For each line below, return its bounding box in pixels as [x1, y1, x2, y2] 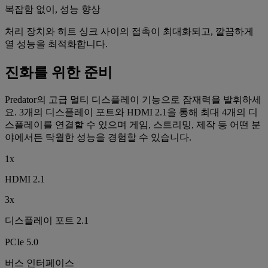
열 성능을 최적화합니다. [5, 39, 108, 50]
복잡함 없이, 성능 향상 [5, 4, 100, 15]
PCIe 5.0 [5, 236, 38, 247]
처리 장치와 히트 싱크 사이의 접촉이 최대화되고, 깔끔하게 [5, 26, 254, 37]
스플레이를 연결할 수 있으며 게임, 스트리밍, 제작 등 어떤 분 [5, 119, 261, 130]
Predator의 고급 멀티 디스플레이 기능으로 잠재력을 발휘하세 [5, 94, 261, 105]
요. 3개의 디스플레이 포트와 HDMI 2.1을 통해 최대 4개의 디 [5, 106, 258, 117]
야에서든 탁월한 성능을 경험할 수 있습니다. [5, 132, 191, 142]
